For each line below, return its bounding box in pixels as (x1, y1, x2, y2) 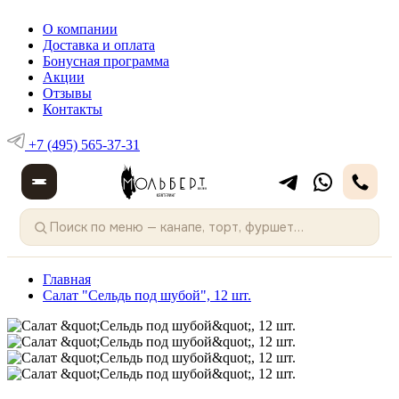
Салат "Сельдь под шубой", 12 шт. (43, 288, 251, 303)
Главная (43, 272, 91, 287)
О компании (43, 21, 118, 37)
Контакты (43, 102, 102, 117)
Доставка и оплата (43, 37, 155, 53)
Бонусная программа (43, 53, 169, 69)
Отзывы (43, 85, 92, 101)
